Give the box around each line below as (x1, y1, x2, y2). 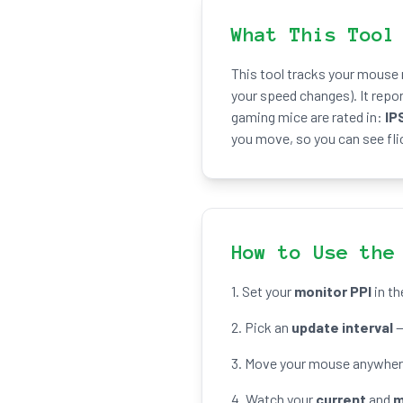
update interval (291, 318, 393, 336)
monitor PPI (294, 282, 372, 300)
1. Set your (231, 282, 294, 300)
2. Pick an (231, 318, 291, 336)
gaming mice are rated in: (231, 108, 385, 125)
